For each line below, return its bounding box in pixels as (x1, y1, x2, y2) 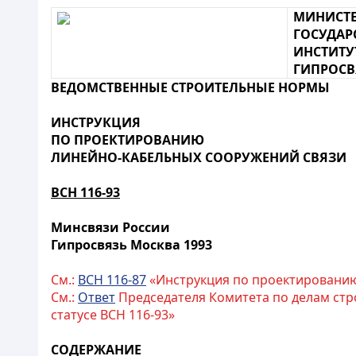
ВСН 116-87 (78, 271, 146, 288)
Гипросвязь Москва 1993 (51, 236, 212, 253)
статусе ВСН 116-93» (51, 306, 175, 323)
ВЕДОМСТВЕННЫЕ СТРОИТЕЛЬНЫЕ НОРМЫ (51, 79, 330, 96)
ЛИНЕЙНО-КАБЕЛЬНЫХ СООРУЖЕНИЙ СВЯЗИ (51, 149, 346, 166)
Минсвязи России (51, 219, 170, 236)
